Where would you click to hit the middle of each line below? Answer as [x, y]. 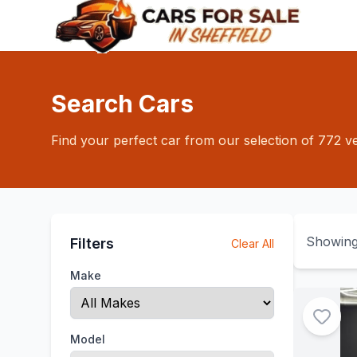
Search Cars [122, 104]
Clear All [253, 243]
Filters [92, 243]
